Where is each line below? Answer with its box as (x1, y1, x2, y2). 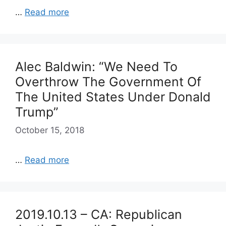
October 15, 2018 (15, 125, 84, 135)
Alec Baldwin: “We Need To (15, 59, 178, 74)
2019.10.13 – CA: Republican (15, 206, 182, 222)
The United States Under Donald (15, 89, 211, 104)
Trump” (15, 104, 59, 120)
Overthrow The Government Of (15, 74, 201, 89)
